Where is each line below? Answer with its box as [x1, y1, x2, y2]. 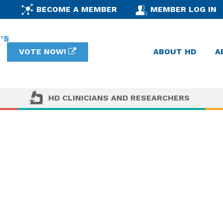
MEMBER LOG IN [150, 4, 217, 14]
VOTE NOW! [18, 47, 66, 57]
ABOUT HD [153, 47, 196, 57]
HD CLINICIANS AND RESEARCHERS [48, 93, 190, 103]
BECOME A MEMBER [36, 4, 117, 14]
